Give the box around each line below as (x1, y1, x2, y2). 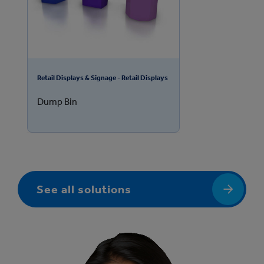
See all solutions (37, 182, 131, 197)
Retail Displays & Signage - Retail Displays (37, 74, 168, 82)
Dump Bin (37, 96, 77, 108)
